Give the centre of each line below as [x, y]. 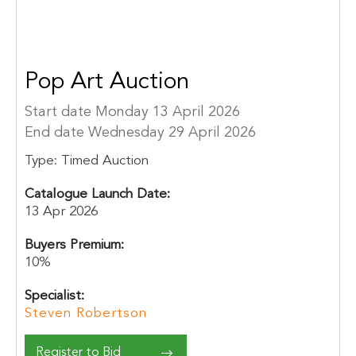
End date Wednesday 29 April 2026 [140, 133]
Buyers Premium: [74, 245]
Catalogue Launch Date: [97, 194]
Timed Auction [104, 161]
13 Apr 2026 [61, 212]
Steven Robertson [85, 313]
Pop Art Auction [106, 82]
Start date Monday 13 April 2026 [132, 112]
